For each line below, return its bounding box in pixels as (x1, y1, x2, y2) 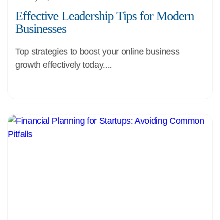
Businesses (15, 22, 66, 36)
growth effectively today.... (15, 60, 112, 70)
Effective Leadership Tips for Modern (15, 9, 194, 23)
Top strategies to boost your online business (15, 47, 180, 56)
